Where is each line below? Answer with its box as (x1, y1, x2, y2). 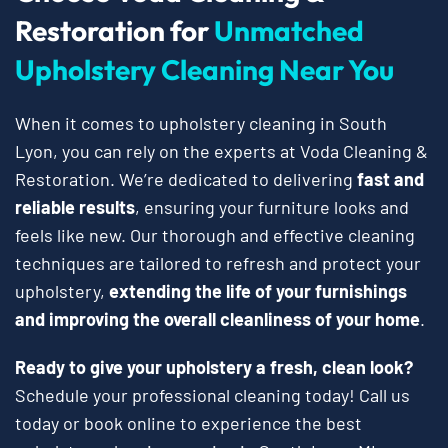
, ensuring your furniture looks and (135, 195, 409, 218)
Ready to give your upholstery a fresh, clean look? (15, 355, 413, 378)
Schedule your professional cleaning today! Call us (15, 383, 410, 406)
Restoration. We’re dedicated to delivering (15, 167, 357, 190)
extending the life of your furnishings (109, 279, 407, 302)
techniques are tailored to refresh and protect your (15, 251, 421, 274)
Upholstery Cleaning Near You (15, 51, 394, 87)
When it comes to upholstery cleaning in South (15, 111, 387, 134)
